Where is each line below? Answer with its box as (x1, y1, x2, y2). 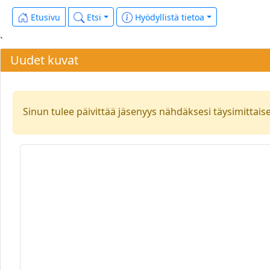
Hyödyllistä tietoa (132, 11, 204, 23)
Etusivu (28, 11, 60, 23)
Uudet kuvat (10, 52, 78, 68)
